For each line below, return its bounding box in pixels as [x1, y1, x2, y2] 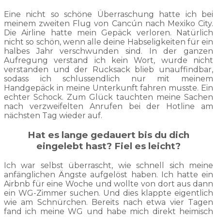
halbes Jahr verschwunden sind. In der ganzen [4, 46, 213, 56]
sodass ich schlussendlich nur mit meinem [4, 74, 213, 84]
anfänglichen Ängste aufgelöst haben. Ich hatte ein [4, 170, 213, 179]
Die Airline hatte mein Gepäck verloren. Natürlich [4, 28, 213, 38]
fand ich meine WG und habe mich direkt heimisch [4, 206, 213, 216]
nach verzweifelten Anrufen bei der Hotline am [4, 102, 213, 111]
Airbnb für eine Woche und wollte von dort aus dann [4, 179, 213, 188]
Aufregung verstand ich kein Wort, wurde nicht [4, 56, 213, 65]
